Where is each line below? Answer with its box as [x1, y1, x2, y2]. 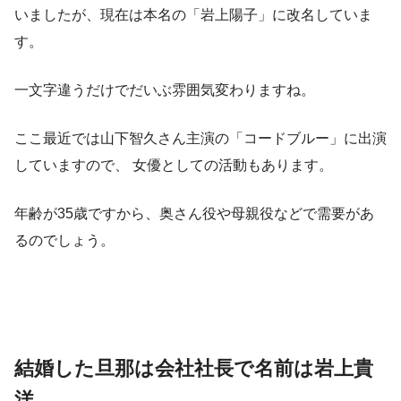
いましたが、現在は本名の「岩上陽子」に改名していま [14, 7, 372, 23]
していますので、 [14, 158, 132, 174]
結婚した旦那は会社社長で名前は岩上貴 [14, 357, 373, 380]
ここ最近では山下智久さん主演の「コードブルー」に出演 [14, 131, 387, 147]
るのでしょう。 [14, 233, 115, 249]
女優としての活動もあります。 [132, 158, 333, 174]
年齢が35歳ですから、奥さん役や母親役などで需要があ [14, 206, 374, 222]
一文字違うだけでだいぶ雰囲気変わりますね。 [14, 82, 315, 98]
